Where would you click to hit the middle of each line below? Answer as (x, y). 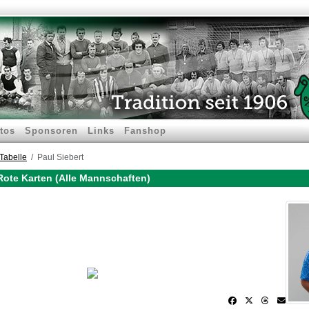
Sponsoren (51, 131)
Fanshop (145, 131)
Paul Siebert (60, 157)
